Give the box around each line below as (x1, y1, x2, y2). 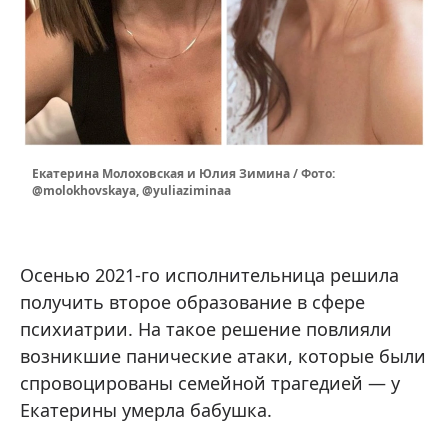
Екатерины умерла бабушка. (20, 397, 272, 422)
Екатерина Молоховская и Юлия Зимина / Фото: (32, 164, 335, 182)
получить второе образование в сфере (20, 289, 365, 314)
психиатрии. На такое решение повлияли (20, 316, 392, 341)
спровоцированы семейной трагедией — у (20, 370, 400, 395)
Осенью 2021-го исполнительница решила (20, 262, 399, 287)
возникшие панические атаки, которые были (20, 343, 426, 368)
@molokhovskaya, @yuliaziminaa (32, 181, 231, 199)
